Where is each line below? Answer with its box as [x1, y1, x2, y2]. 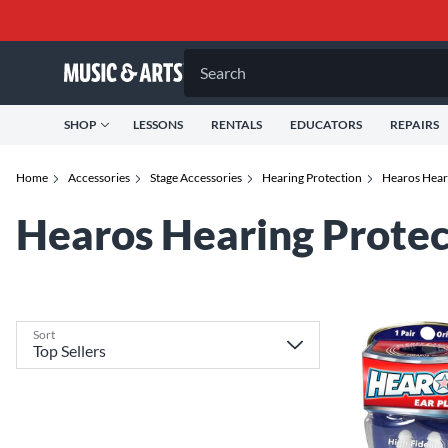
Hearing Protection [262, 170, 362, 185]
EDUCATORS [290, 117, 362, 132]
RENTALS [211, 117, 262, 132]
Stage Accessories [150, 170, 242, 185]
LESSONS [133, 117, 183, 132]
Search [200, 63, 246, 82]
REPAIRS [390, 117, 439, 132]
